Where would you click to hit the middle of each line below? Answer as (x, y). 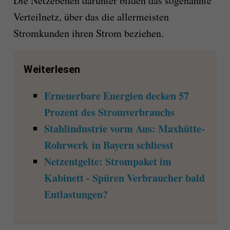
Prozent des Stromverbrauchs (109, 112)
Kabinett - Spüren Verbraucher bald (124, 178)
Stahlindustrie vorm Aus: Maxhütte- (124, 128)
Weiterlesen (52, 69)
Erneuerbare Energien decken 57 (116, 95)
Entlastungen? (76, 194)
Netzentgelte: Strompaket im (108, 161)
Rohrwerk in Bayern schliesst (109, 145)
